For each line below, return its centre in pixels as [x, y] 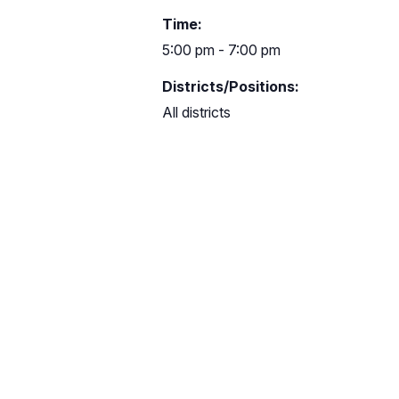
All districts [196, 112]
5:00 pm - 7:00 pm [221, 49]
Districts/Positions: [231, 86]
